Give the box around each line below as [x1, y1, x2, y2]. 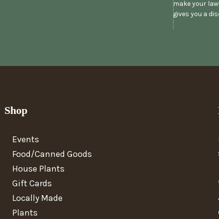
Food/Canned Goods [12, 148, 92, 159]
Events [12, 133, 39, 145]
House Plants [12, 163, 65, 174]
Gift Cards [12, 177, 52, 189]
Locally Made [12, 192, 63, 203]
